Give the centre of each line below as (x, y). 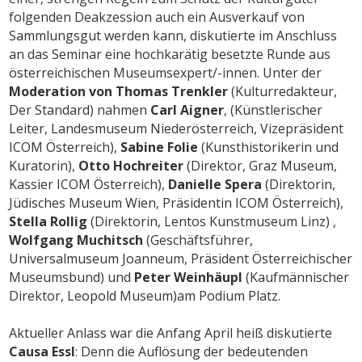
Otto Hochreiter (131, 165)
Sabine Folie (160, 147)
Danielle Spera (214, 184)
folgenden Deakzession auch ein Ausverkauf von (157, 17)
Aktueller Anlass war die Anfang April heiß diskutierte (171, 333)
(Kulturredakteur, (284, 91)
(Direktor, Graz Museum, (261, 165)
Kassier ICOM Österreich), (87, 184)
